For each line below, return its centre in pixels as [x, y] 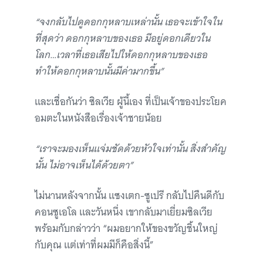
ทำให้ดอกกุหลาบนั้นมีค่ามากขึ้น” [99, 71]
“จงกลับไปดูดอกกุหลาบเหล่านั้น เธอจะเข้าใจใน [128, 22]
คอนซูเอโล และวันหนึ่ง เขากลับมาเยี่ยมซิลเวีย [124, 212]
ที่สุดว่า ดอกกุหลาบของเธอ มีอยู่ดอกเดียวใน [122, 38]
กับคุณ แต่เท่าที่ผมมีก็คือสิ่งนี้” [94, 245]
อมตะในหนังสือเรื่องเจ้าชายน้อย [98, 118]
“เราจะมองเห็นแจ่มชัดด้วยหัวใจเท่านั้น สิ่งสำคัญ [130, 149]
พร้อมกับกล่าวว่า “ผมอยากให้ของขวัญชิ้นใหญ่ [126, 229]
